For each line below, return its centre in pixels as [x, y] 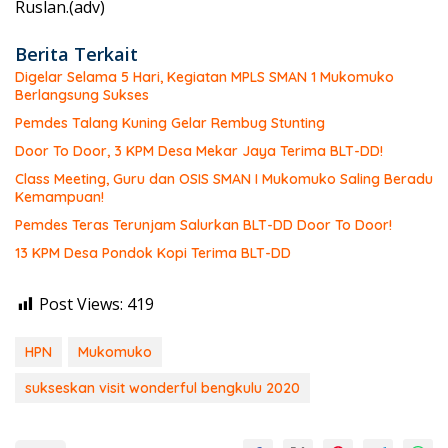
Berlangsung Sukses [82, 95]
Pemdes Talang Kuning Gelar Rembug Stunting [170, 123]
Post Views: [81, 304]
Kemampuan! [59, 197]
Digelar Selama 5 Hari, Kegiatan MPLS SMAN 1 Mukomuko [204, 77]
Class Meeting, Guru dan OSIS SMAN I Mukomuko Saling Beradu [224, 179]
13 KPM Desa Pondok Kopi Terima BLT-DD [153, 253]
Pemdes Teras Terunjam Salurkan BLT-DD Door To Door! [203, 225]
